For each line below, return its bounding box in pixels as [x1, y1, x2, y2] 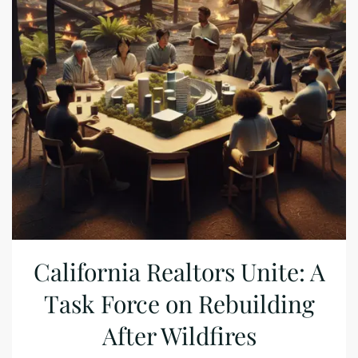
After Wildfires [101, 320, 257, 352]
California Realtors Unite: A [33, 256, 325, 288]
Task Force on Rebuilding [43, 288, 315, 320]
